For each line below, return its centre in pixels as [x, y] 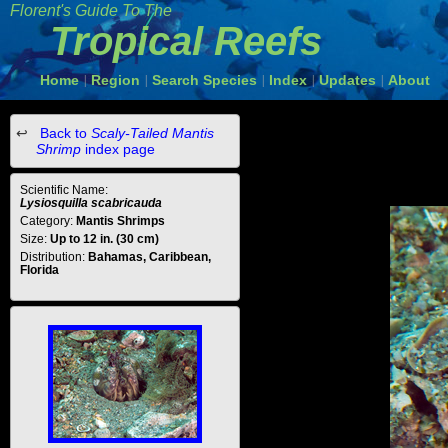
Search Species [204, 80]
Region [115, 80]
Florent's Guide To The [91, 10]
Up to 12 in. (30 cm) [104, 239]
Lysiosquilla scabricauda [91, 203]
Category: [48, 221]
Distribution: [54, 257]
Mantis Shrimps [120, 221]
